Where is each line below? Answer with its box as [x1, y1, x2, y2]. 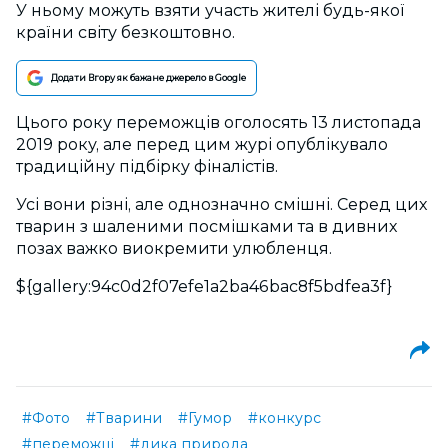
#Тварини [86, 409, 162, 428]
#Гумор [178, 409, 232, 428]
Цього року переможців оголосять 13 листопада [16, 113, 421, 133]
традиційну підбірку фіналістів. [16, 157, 278, 177]
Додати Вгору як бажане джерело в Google [51, 72, 246, 84]
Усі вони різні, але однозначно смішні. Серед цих [16, 195, 427, 215]
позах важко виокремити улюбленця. [16, 239, 332, 259]
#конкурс [248, 409, 321, 428]
